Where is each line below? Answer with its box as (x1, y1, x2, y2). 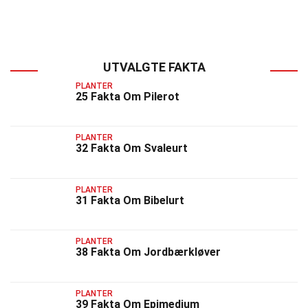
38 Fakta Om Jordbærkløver (76, 245, 221, 259)
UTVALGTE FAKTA (102, 60, 206, 74)
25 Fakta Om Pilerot (76, 90, 179, 103)
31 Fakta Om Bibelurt (76, 193, 184, 207)
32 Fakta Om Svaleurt (76, 142, 188, 155)
